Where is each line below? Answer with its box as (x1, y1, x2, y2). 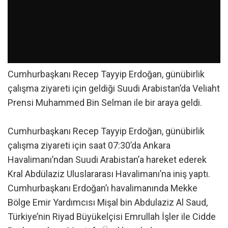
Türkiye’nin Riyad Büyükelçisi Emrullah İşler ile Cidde (8, 211, 216, 222)
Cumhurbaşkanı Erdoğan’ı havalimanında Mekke (8, 183, 197, 194)
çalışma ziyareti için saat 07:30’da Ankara (8, 140, 170, 151)
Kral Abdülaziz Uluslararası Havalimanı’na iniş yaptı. (8, 168, 210, 180)
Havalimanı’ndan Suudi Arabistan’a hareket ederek (8, 154, 207, 165)
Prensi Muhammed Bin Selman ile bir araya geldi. (8, 97, 202, 108)
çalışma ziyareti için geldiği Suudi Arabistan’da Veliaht (8, 83, 220, 94)
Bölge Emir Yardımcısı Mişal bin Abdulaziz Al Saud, (8, 197, 208, 208)
